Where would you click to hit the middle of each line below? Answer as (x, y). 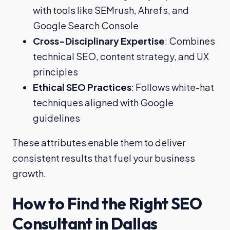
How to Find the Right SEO (107, 204)
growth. (29, 174)
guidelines (56, 118)
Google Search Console (86, 25)
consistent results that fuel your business (104, 158)
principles (55, 71)
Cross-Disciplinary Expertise (99, 41)
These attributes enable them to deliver (99, 143)
